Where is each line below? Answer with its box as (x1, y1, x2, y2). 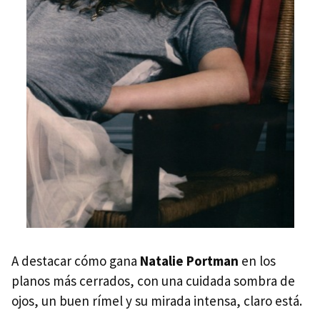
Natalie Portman (140, 251, 239, 269)
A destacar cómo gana (11, 251, 140, 269)
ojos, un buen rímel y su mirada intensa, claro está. (11, 291, 302, 309)
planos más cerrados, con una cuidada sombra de (11, 271, 295, 289)
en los (239, 251, 276, 269)
